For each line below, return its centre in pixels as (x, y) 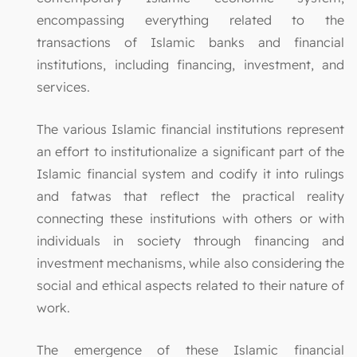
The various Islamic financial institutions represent (190, 129)
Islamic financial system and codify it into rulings (190, 174)
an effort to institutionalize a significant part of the (190, 152)
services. (63, 87)
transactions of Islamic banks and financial (190, 43)
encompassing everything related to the (190, 20)
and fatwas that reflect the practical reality (190, 196)
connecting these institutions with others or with (190, 219)
